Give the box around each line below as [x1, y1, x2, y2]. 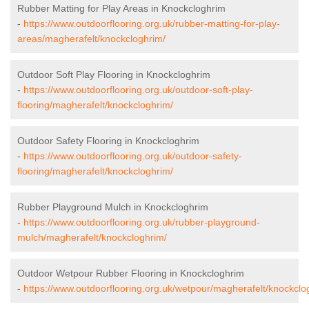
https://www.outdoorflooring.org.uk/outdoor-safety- [23, 150, 242, 162]
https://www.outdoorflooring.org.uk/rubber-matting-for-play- [23, 18, 280, 30]
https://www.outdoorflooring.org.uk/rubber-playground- [23, 217, 260, 228]
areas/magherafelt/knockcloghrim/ [17, 33, 166, 45]
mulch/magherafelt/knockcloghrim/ [17, 232, 167, 243]
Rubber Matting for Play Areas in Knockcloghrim [17, 3, 226, 14]
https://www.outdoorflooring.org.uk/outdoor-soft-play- [23, 84, 253, 96]
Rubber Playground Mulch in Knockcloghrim [17, 201, 208, 213]
